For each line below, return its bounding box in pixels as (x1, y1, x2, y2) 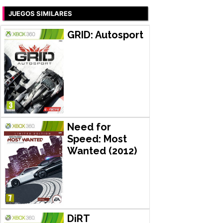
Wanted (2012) (67, 145, 137, 157)
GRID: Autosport (67, 28, 143, 41)
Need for (67, 121, 111, 133)
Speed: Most (67, 133, 127, 145)
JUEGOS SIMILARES (8, 9, 72, 17)
